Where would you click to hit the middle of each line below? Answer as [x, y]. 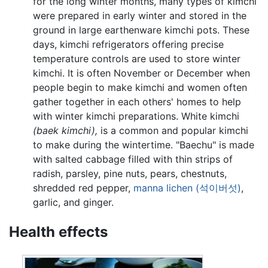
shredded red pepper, [83, 188]
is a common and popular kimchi [173, 130]
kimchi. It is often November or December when [141, 73]
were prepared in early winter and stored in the [140, 15]
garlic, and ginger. [73, 202]
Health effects [58, 232]
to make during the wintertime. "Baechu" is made [144, 144]
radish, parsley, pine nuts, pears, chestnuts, [130, 173]
